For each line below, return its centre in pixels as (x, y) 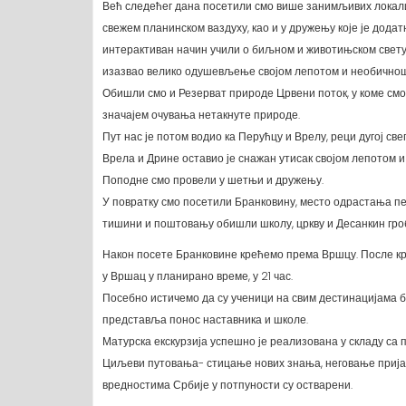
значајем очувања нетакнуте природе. (201, 115)
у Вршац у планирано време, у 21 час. (198, 276)
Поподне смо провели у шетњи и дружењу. (213, 180)
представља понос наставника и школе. (205, 320)
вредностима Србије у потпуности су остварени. (227, 385)
